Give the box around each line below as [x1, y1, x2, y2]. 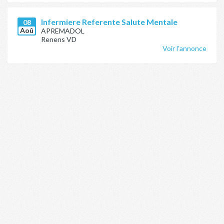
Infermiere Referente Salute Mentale [41, 17, 177, 26]
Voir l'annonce [162, 44, 206, 52]
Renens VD [41, 35, 76, 43]
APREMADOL [41, 26, 84, 35]
